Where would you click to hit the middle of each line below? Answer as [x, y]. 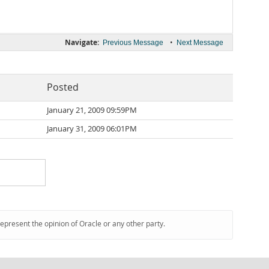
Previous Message [133, 43]
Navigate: [82, 42]
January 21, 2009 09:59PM [92, 110]
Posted [63, 87]
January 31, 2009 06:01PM [92, 129]
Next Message [200, 43]
